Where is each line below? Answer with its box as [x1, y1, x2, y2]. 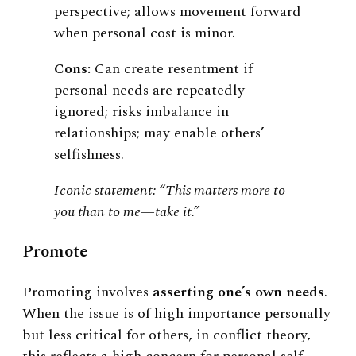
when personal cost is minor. [54, 21, 235, 44]
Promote [22, 238, 87, 265]
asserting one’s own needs [153, 281, 324, 303]
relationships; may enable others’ [54, 122, 265, 144]
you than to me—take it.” [54, 200, 199, 222]
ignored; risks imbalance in [54, 100, 229, 122]
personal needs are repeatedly [54, 79, 245, 101]
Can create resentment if [91, 57, 253, 79]
